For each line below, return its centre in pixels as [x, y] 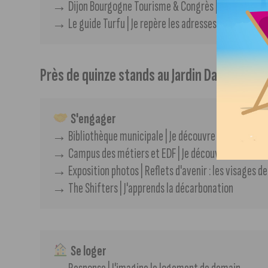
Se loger [87, 251]
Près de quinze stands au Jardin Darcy [138, 75]
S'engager [92, 118]
